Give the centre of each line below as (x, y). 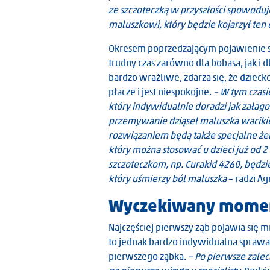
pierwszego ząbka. (148, 256)
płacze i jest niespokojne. (161, 92)
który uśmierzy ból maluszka (168, 179)
